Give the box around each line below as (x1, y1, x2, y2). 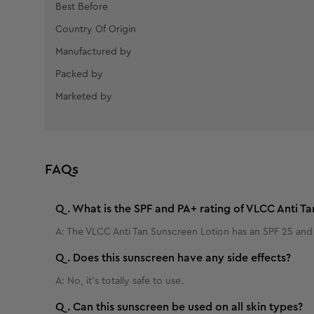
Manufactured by (55, 46, 132, 57)
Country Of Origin (55, 24, 136, 34)
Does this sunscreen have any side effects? (73, 252, 291, 264)
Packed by (55, 69, 103, 79)
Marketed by (55, 91, 112, 102)
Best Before (55, 1, 108, 12)
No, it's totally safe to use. (67, 275, 184, 286)
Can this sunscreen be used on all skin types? (73, 301, 303, 313)
